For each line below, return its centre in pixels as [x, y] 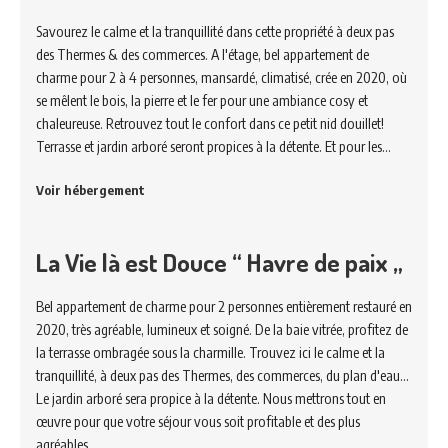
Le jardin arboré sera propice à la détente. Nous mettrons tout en [211, 398]
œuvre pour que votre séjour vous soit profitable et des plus [198, 421]
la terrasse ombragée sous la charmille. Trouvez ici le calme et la [210, 352]
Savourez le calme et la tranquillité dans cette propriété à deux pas [215, 31]
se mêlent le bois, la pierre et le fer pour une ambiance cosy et [202, 100]
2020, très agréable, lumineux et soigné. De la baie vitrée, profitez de [222, 329]
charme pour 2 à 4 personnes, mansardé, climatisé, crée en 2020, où [221, 77]
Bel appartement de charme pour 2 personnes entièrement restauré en [224, 306]
